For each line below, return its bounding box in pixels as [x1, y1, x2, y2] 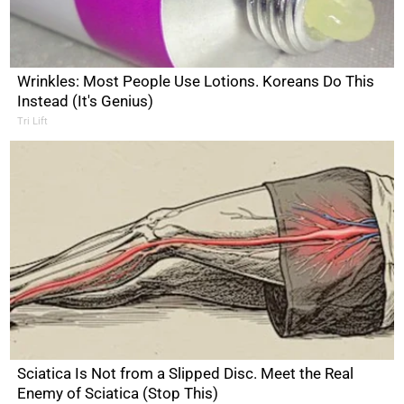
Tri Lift [17, 115, 49, 127]
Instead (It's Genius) [17, 91, 154, 110]
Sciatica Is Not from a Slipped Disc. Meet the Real [17, 363, 354, 382]
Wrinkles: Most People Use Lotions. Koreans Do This [17, 71, 375, 90]
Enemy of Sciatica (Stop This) [17, 383, 219, 402]
